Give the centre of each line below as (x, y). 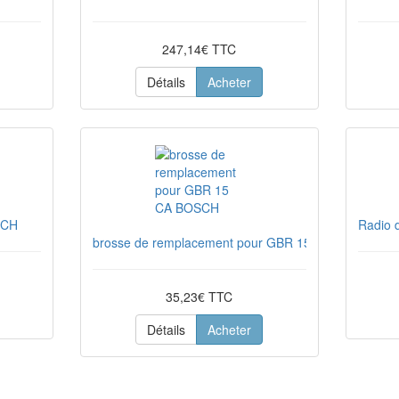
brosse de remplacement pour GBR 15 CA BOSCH (235, 242)
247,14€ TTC (199, 49)
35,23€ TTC (199, 297)
